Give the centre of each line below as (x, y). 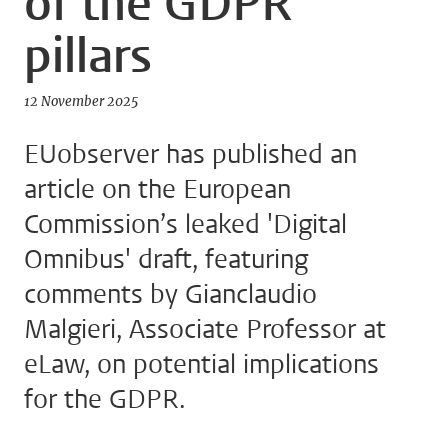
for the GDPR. (105, 400)
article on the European (157, 190)
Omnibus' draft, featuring (166, 260)
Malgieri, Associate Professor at (205, 330)
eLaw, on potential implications (201, 365)
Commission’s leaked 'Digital (185, 225)
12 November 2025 (81, 102)
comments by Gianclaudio (170, 295)
